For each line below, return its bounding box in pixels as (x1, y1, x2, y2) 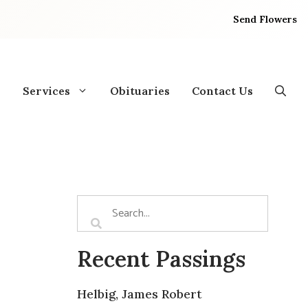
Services (23, 83, 70, 98)
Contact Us (192, 83, 253, 98)
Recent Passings (77, 244, 245, 273)
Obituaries (110, 83, 170, 98)
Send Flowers (233, 12, 298, 25)
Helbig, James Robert (77, 285, 202, 302)
